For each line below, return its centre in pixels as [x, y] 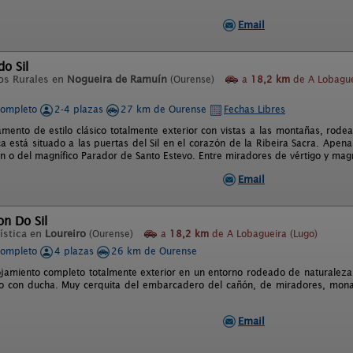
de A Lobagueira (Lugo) [263, 234]
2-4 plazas [80, 109]
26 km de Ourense [154, 251]
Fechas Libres [255, 109]
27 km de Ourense [165, 109]
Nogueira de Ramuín [117, 79]
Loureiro [65, 234]
